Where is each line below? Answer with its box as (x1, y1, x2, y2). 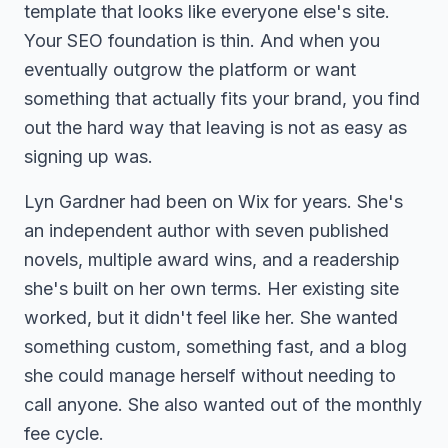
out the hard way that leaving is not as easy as (24, 117, 407, 138)
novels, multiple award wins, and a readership (24, 249, 400, 270)
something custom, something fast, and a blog (24, 336, 407, 357)
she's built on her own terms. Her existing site (24, 278, 399, 299)
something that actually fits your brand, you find (24, 88, 420, 109)
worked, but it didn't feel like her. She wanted (24, 307, 398, 328)
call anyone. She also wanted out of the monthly (24, 394, 422, 415)
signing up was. (24, 146, 153, 167)
